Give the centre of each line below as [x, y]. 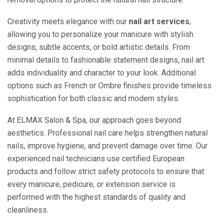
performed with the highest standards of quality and [96, 197]
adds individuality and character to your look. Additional [102, 73]
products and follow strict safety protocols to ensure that [106, 172]
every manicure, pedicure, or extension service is [92, 184]
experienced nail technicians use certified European [96, 159]
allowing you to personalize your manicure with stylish [100, 35]
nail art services [159, 22]
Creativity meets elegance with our [68, 22]
